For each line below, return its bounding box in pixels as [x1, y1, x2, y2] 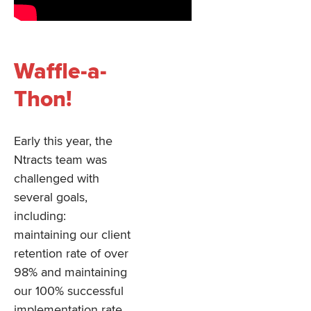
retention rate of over [14, 246, 128, 262]
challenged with [14, 171, 99, 187]
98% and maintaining [14, 264, 127, 280]
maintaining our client [14, 227, 131, 243]
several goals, [14, 190, 87, 205]
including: [14, 208, 66, 224]
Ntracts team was [14, 152, 107, 168]
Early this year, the [14, 133, 112, 149]
